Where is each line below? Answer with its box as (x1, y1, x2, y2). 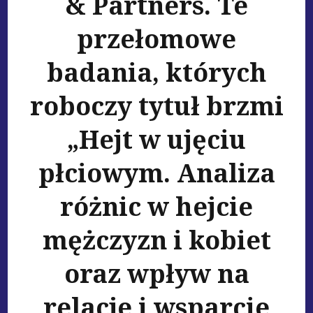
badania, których (46, 55, 267, 90)
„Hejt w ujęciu (67, 122, 246, 157)
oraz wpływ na (64, 256, 249, 291)
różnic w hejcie (60, 189, 253, 224)
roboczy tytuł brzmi (29, 89, 284, 124)
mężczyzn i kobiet (42, 223, 271, 258)
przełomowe (77, 22, 236, 57)
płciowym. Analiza (38, 156, 275, 191)
